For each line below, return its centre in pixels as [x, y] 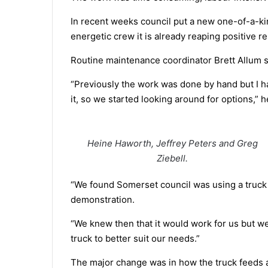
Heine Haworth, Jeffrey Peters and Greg [172, 143]
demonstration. [103, 199]
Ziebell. [173, 158]
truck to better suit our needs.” [135, 238]
